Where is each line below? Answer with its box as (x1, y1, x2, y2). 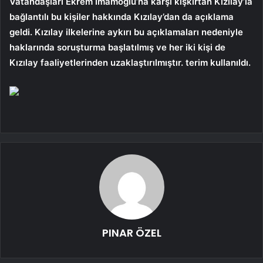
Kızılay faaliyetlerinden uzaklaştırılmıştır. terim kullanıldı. (9, 56, 251, 68)
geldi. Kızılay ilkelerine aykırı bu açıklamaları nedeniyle (9, 26, 243, 38)
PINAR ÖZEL (102, 225, 161, 240)
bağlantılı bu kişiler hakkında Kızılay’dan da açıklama (9, 11, 234, 22)
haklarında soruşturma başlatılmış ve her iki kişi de (9, 41, 225, 53)
